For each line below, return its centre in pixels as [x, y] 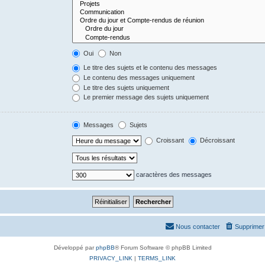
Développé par [75, 248]
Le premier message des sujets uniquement [146, 97]
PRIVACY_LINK [111, 258]
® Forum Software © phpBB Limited [163, 248]
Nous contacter [198, 227]
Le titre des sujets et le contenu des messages [150, 68]
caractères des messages [173, 175]
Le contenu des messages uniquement [138, 77]
